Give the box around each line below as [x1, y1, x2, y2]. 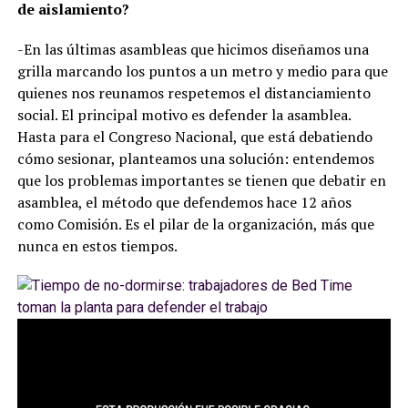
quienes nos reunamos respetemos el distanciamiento [16, 82, 371, 103]
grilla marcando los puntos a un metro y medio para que [16, 60, 388, 81]
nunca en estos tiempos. [16, 235, 178, 256]
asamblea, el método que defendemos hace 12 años [16, 191, 352, 212]
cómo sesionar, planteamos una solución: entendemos [16, 148, 374, 168]
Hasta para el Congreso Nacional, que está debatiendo [16, 126, 372, 147]
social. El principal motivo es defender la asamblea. [16, 104, 351, 125]
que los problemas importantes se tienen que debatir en [16, 169, 386, 190]
